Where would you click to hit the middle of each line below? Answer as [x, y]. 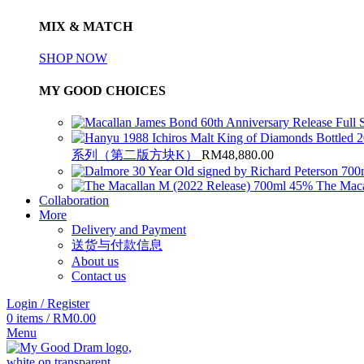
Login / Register [48, 303]
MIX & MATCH [86, 27]
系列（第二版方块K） [136, 154]
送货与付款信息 [117, 245]
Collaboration [74, 200]
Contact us [99, 275]
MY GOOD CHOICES [102, 90]
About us [95, 261]
